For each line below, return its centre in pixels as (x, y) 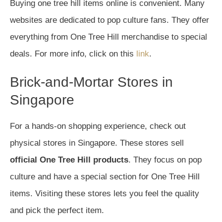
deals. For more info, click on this (73, 54)
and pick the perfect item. (57, 210)
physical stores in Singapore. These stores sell (97, 143)
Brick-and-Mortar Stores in (91, 82)
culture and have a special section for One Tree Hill (105, 177)
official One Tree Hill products (69, 160)
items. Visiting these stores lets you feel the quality (105, 194)
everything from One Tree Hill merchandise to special (109, 37)
